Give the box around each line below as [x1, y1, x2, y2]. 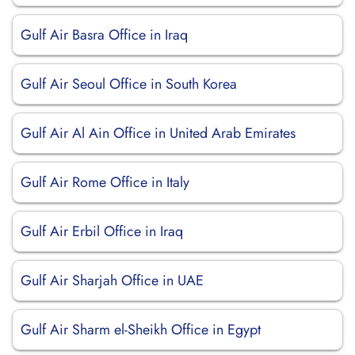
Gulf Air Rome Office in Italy [21, 172, 189, 193]
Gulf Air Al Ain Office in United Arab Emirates [21, 123, 296, 143]
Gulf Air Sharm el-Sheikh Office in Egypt [21, 319, 261, 340]
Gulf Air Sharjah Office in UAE [21, 270, 204, 291]
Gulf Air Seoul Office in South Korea [21, 74, 237, 94]
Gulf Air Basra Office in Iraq [21, 25, 188, 45]
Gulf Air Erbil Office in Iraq [21, 221, 183, 242]
